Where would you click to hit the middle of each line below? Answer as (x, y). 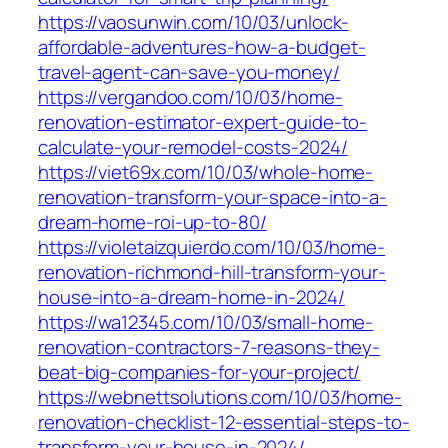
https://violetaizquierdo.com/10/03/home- (211, 247)
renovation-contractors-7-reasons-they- (209, 347)
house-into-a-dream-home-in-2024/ (191, 297)
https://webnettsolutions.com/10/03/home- (220, 397)
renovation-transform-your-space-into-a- (213, 197)
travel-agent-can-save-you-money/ (189, 72)
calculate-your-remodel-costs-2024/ (193, 147)
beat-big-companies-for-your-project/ (199, 372)
